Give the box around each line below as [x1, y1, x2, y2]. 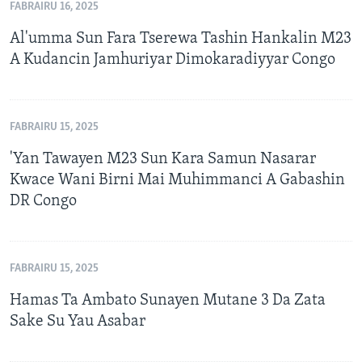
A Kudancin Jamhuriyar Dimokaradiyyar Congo [10, 52, 335, 69]
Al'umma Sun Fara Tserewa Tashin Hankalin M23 [10, 31, 351, 48]
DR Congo [10, 193, 77, 210]
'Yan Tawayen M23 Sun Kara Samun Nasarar [10, 151, 316, 168]
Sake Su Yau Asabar [10, 314, 145, 330]
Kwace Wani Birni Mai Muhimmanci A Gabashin [10, 172, 345, 189]
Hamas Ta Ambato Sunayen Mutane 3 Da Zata [10, 293, 326, 309]
